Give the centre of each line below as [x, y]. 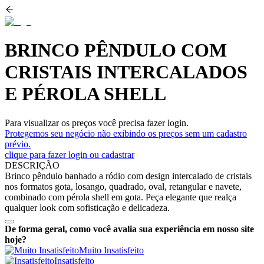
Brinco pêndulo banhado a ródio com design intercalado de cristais [128, 176]
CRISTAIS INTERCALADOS [126, 72]
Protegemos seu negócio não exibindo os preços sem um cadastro [126, 133]
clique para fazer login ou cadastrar [70, 154]
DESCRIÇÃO [32, 165]
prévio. [18, 144]
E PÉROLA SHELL [85, 94]
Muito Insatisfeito [111, 250]
